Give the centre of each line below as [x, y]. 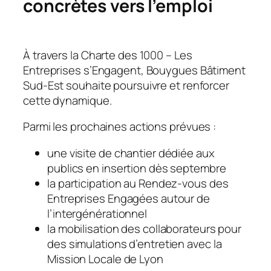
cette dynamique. [67, 100]
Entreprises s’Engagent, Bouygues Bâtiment [134, 70]
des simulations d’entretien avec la [135, 243]
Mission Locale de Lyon [105, 259]
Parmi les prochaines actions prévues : [120, 127]
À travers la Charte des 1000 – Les [108, 55]
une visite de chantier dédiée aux [131, 153]
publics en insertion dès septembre [137, 168]
